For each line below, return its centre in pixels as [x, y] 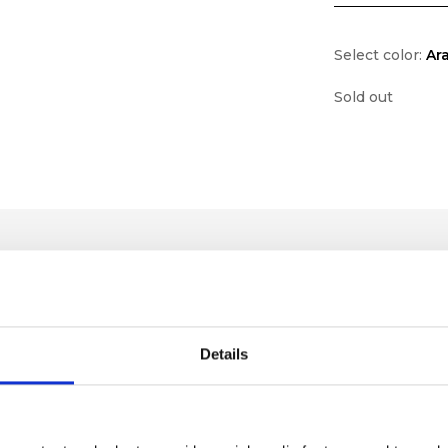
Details [224, 354]
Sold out [364, 96]
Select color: [380, 54]
